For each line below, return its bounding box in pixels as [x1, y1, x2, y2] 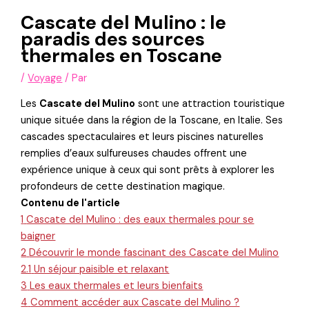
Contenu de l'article [21, 197, 121, 210]
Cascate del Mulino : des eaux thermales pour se [26, 213, 255, 227]
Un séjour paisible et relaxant [34, 263, 170, 277]
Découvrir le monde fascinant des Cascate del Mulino [29, 246, 279, 260]
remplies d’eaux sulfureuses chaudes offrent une [21, 147, 248, 161]
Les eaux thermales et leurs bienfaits [30, 279, 203, 293]
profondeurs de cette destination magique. [21, 180, 226, 194]
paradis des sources [21, 27, 206, 52]
